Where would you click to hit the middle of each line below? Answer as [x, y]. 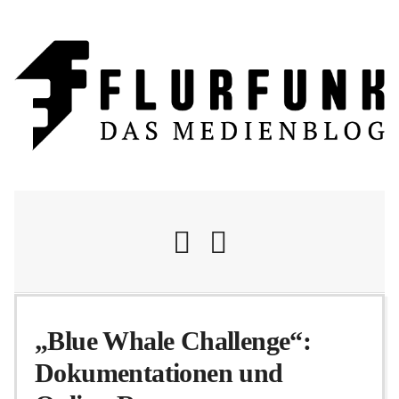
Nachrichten [199, 325]
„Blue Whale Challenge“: [173, 341]
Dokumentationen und [159, 373]
